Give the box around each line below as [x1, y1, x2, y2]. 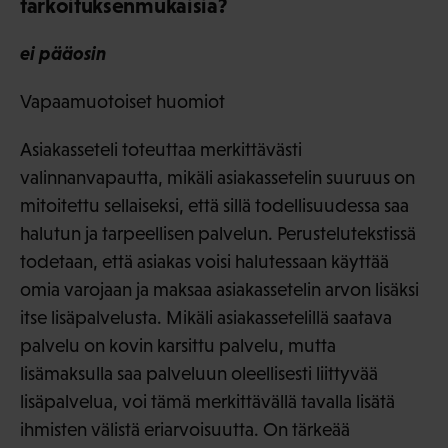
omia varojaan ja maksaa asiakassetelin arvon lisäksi [20, 279, 419, 301]
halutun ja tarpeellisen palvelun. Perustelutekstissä [20, 223, 416, 245]
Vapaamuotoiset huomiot [20, 91, 225, 113]
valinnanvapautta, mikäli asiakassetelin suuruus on [20, 167, 415, 189]
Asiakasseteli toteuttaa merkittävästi [20, 139, 302, 161]
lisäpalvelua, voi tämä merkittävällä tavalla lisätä [20, 391, 395, 413]
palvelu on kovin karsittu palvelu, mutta [20, 335, 336, 357]
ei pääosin [20, 42, 106, 65]
